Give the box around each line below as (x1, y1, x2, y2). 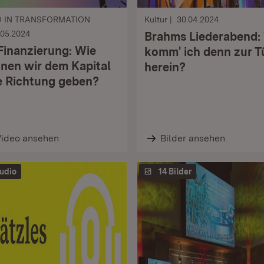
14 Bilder (159, 167, 192, 176)
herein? (144, 60, 186, 74)
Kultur (144, 15, 167, 24)
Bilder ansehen (160, 133, 225, 144)
